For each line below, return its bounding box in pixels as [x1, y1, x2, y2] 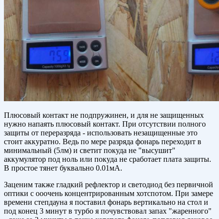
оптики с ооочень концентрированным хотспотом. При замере [4, 189, 213, 198]
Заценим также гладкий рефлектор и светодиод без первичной [4, 180, 213, 189]
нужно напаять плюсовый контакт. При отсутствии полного [4, 120, 206, 129]
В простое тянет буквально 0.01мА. [4, 164, 122, 173]
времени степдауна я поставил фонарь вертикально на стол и [4, 198, 208, 207]
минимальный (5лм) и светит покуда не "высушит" [4, 146, 175, 155]
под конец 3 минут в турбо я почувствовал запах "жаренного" [4, 207, 212, 216]
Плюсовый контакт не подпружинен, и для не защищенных [4, 111, 204, 120]
